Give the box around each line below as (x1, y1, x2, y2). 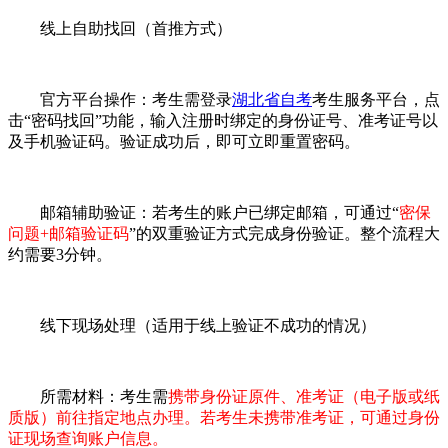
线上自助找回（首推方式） (8, 19, 232, 37)
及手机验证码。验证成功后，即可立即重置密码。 (8, 132, 360, 150)
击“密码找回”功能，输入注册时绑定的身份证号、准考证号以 (8, 111, 438, 129)
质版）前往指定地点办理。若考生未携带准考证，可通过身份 (8, 408, 440, 426)
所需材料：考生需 (8, 387, 168, 405)
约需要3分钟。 (8, 245, 112, 263)
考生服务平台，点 (312, 90, 440, 108)
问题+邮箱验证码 (8, 224, 129, 242)
